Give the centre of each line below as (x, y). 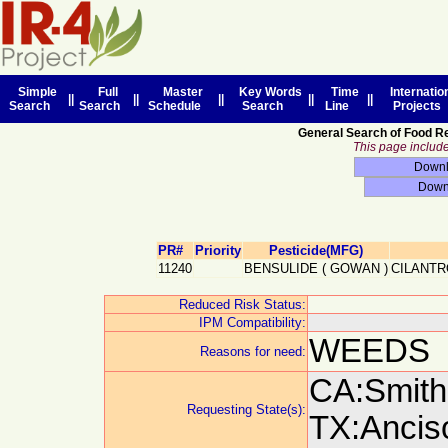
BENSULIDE (280, 268)
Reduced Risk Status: (242, 304)
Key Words (267, 92)
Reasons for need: (253, 351)
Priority (217, 250)
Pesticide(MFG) (315, 250)
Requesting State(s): (246, 409)
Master (179, 92)
